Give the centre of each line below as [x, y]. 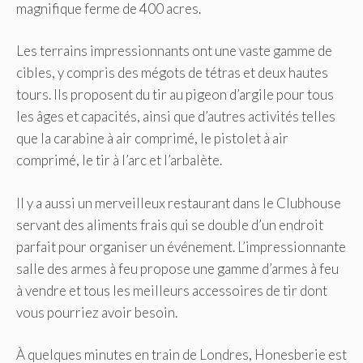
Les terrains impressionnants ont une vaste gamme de [174, 51]
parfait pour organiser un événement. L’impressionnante [181, 246]
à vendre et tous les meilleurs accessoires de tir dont [172, 290]
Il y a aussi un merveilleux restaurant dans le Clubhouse [179, 203]
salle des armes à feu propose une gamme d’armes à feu [177, 268]
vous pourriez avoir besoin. [97, 312]
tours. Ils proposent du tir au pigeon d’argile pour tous [175, 95]
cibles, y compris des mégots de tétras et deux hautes [172, 73]
